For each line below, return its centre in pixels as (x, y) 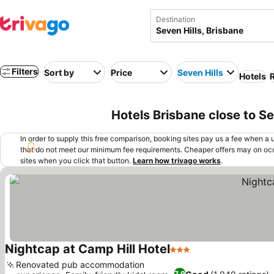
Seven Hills (200, 72)
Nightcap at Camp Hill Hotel (87, 249)
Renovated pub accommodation (80, 265)
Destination (176, 19)
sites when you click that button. (76, 161)
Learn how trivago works (177, 161)
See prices (216, 256)
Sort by (59, 72)
